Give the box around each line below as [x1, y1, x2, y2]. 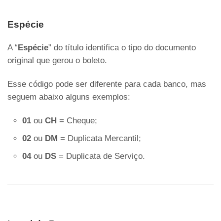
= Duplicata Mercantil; [58, 134, 141, 144]
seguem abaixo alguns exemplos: [7, 92, 130, 102]
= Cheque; [57, 116, 97, 126]
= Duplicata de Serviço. [56, 151, 145, 161]
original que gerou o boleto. [7, 56, 107, 66]
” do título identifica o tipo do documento [48, 43, 196, 53]
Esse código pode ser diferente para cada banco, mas [7, 79, 206, 89]
